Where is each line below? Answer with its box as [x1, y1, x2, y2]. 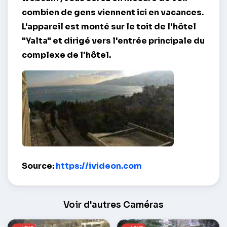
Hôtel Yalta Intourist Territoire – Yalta [21, 152, 181, 163]
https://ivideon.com [56, 161, 142, 172]
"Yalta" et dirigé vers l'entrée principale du [22, 35, 205, 47]
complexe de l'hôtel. [22, 50, 111, 61]
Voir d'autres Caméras [63, 200, 164, 211]
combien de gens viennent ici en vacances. [22, 7, 204, 18]
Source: [22, 161, 56, 172]
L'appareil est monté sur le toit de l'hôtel [22, 21, 196, 32]
